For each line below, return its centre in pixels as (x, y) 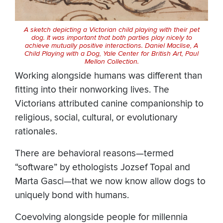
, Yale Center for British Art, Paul (149, 54)
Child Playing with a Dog (62, 54)
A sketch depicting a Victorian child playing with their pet (111, 30)
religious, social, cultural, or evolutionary (96, 117)
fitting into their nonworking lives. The (92, 90)
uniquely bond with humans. (73, 195)
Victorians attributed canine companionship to (109, 104)
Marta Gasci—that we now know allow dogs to (110, 181)
